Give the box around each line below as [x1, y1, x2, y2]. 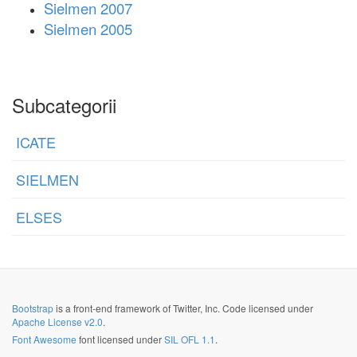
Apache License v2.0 [12, 315, 103, 328]
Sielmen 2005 [44, 18, 132, 39]
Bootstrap [12, 301, 53, 315]
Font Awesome [12, 332, 76, 346]
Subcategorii [12, 91, 116, 119]
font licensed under [76, 332, 164, 346]
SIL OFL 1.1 [164, 332, 215, 346]
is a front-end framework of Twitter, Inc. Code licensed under [53, 301, 313, 315]
